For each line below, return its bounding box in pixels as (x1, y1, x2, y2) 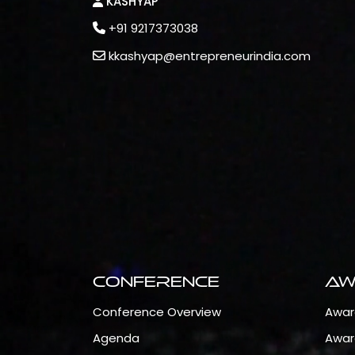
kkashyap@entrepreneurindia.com (109, 48, 311, 64)
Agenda (93, 330, 139, 346)
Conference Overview (93, 303, 221, 320)
